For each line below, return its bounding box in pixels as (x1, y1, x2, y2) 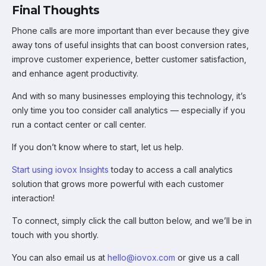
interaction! (12, 193, 55, 203)
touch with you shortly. (12, 230, 99, 240)
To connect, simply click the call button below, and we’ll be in (12, 216, 252, 226)
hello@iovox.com (107, 252, 175, 262)
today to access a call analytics (109, 164, 233, 175)
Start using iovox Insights (12, 164, 109, 175)
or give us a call (175, 252, 239, 262)
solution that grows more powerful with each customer (12, 179, 224, 189)
